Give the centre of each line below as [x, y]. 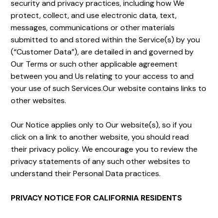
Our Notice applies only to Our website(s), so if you [101, 125]
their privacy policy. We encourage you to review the [104, 149]
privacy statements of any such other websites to [101, 161]
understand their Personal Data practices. [86, 173]
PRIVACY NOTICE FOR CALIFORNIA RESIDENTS [97, 198]
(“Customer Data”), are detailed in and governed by [102, 52]
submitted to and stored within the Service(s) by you [106, 40]
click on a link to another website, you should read [100, 137]
